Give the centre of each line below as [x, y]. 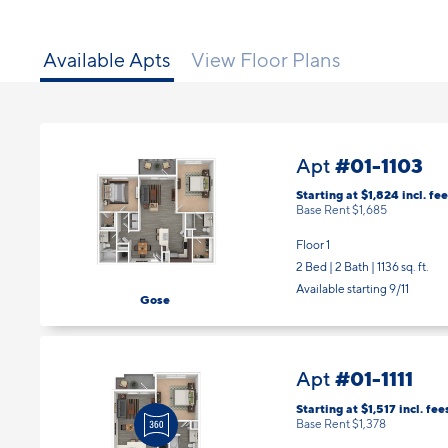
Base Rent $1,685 [341, 210]
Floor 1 [313, 245]
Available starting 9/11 [352, 289]
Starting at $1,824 [349, 195]
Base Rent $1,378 [341, 423]
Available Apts [107, 59]
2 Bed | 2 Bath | [336, 267]
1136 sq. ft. [403, 267]
